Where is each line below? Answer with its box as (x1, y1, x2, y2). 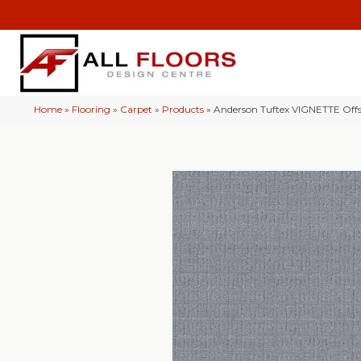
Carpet (120, 103, 152, 116)
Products (162, 103, 204, 116)
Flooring (72, 103, 110, 116)
